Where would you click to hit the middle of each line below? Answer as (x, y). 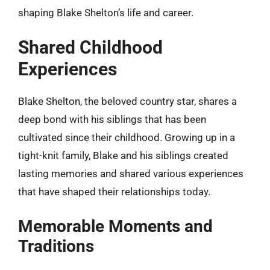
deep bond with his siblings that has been (112, 119)
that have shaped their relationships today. (114, 192)
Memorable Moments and (115, 226)
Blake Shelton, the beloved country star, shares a (127, 101)
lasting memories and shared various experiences (131, 174)
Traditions (56, 246)
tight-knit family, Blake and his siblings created (123, 155)
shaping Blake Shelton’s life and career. (106, 12)
